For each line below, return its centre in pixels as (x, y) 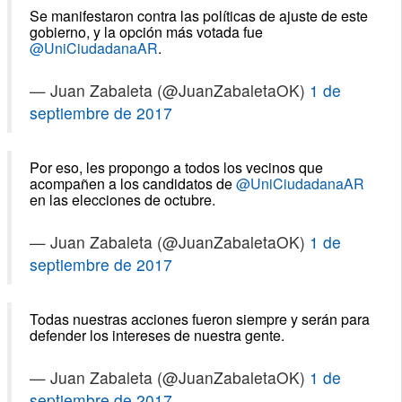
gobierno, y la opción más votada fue (146, 31)
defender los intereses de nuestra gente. (157, 335)
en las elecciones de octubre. (122, 199)
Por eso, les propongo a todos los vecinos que (176, 167)
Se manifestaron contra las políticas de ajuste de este (198, 15)
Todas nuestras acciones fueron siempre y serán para (199, 319)
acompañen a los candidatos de (132, 183)
